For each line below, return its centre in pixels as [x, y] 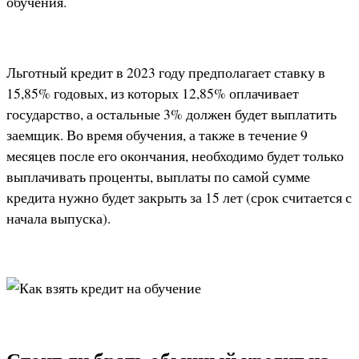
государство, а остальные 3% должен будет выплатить [171, 113]
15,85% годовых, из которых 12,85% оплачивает [153, 93]
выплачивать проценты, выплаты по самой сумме [158, 176]
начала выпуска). [58, 218]
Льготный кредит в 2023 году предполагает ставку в [166, 72]
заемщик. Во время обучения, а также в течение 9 [157, 134]
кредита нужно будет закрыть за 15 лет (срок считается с [179, 197]
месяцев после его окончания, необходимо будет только [175, 155]
